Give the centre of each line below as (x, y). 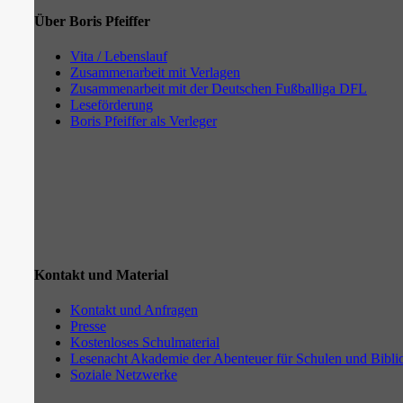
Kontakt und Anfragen (134, 309)
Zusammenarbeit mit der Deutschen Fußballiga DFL (219, 89)
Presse (88, 326)
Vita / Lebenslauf (119, 57)
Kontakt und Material (101, 274)
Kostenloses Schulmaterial (145, 342)
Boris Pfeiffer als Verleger (143, 121)
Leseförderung (112, 105)
